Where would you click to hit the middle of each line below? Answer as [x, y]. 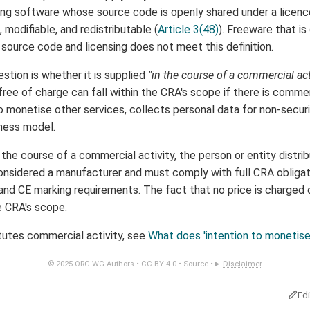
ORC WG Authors [104, 264]
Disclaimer [243, 264]
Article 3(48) [188, 30]
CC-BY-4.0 [158, 264]
